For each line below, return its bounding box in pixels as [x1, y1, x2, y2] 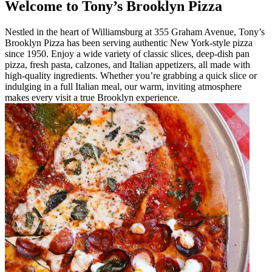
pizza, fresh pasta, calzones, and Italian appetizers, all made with [5, 59, 250, 70]
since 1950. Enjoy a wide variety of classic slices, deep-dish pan [5, 49, 250, 59]
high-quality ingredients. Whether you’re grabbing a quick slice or [5, 70, 257, 81]
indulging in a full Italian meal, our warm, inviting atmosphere [5, 81, 242, 92]
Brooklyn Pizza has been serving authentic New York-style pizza [5, 38, 253, 49]
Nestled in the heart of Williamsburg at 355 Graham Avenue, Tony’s [5, 27, 265, 38]
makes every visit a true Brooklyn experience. [5, 92, 180, 103]
